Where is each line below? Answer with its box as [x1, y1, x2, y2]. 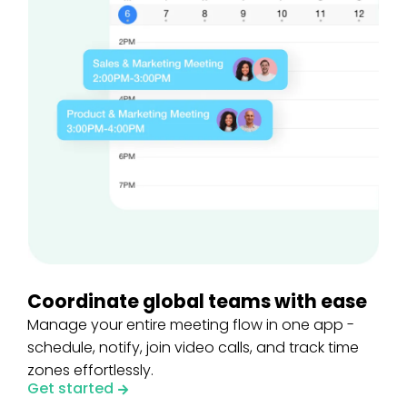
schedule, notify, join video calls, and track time [27, 336, 359, 358]
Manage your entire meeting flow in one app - [27, 313, 354, 335]
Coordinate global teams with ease [27, 287, 367, 314]
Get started [27, 377, 114, 399]
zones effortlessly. [27, 359, 154, 381]
